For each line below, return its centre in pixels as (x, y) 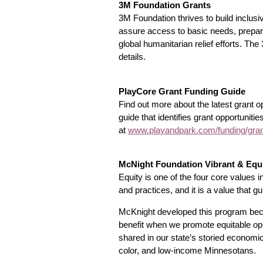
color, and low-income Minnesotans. (187, 250)
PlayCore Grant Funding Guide (183, 91)
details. (132, 57)
